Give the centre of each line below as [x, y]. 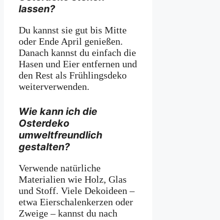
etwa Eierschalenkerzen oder [76, 202]
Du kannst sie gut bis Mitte [73, 30]
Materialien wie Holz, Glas [73, 179]
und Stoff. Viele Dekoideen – [77, 190]
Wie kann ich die [58, 111]
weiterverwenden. [54, 87]
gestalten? [44, 147]
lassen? [37, 9]
